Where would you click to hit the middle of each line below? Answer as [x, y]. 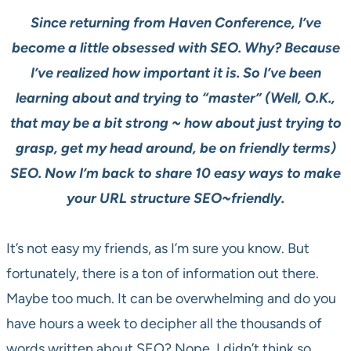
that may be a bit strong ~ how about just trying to [175, 123]
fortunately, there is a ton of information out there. [163, 274]
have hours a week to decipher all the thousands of [164, 324]
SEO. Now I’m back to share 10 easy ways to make [175, 174]
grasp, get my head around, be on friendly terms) [175, 148]
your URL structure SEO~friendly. [175, 199]
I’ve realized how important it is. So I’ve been [175, 73]
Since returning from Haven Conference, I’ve [175, 23]
